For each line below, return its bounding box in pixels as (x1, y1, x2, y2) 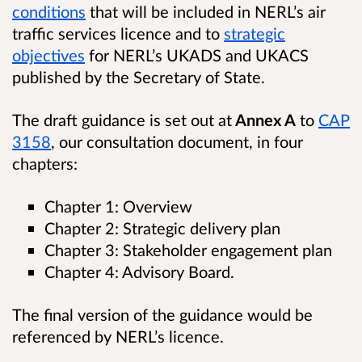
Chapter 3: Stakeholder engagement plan (44, 240, 332, 260)
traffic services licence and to (12, 23, 224, 43)
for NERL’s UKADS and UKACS (89, 44, 309, 65)
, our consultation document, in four (51, 132, 303, 152)
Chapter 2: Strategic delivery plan (44, 218, 280, 238)
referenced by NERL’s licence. (12, 326, 224, 347)
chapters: (12, 154, 78, 174)
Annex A (232, 110, 296, 130)
